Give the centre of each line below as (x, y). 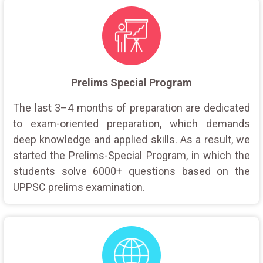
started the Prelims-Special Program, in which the (131, 155)
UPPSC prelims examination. (79, 187)
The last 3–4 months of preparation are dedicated (131, 107)
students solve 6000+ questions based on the (131, 171)
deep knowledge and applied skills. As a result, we (131, 139)
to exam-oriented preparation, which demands (131, 123)
